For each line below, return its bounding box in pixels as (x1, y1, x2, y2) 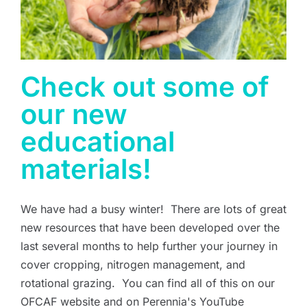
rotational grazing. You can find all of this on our (21, 275, 275, 290)
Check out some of (21, 69, 269, 103)
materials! (21, 151, 151, 186)
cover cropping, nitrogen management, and (21, 257, 245, 271)
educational (21, 124, 175, 158)
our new (21, 97, 127, 131)
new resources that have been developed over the (21, 220, 280, 234)
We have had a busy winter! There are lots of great (21, 201, 286, 216)
